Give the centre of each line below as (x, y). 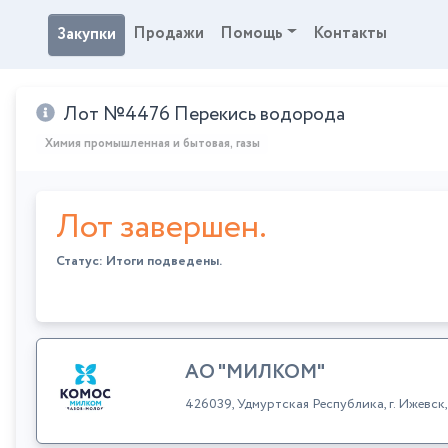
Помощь (251, 33)
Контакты (349, 33)
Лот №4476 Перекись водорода (202, 114)
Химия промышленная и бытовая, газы (152, 143)
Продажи (168, 33)
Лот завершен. (161, 227)
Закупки (86, 34)
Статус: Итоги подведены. (139, 260)
